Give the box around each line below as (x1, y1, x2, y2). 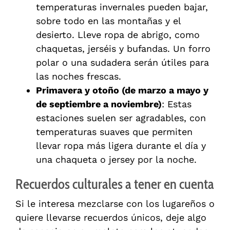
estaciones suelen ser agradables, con (36, 112, 206, 124)
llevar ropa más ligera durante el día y (36, 140, 206, 151)
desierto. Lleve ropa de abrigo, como (36, 29, 200, 41)
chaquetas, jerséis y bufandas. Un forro (36, 43, 210, 54)
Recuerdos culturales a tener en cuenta (15, 176, 214, 193)
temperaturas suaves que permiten (36, 126, 193, 138)
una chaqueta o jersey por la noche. (36, 154, 197, 165)
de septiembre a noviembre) (36, 99, 162, 110)
